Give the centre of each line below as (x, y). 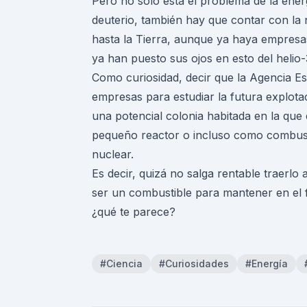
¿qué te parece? (134, 212)
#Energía (267, 264)
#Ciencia (121, 264)
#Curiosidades (194, 264)
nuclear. (113, 155)
